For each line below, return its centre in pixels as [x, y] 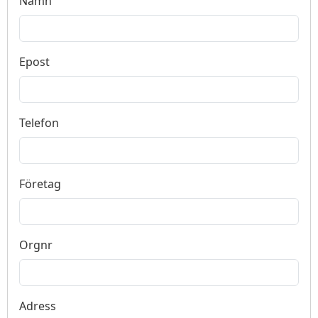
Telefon [39, 122]
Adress [38, 306]
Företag [40, 183]
